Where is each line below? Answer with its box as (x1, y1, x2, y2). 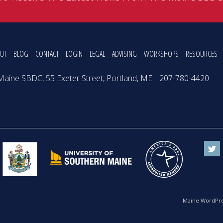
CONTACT (35, 48, 59, 60)
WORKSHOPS (144, 48, 179, 60)
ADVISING (112, 48, 137, 60)
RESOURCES (186, 48, 218, 60)
